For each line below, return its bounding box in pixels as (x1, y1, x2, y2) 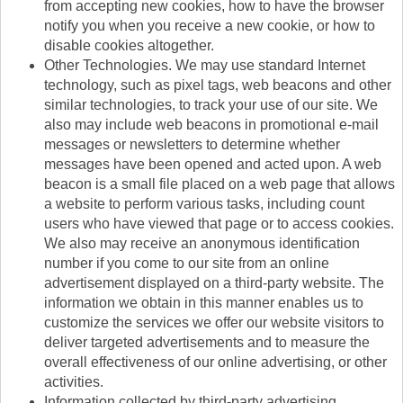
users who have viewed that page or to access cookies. (44, 215, 394, 231)
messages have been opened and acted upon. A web (44, 156, 381, 172)
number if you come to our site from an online (44, 255, 329, 271)
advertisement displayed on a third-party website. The (44, 274, 384, 291)
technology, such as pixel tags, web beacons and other (44, 76, 391, 93)
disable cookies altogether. (44, 37, 214, 53)
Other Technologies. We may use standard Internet (44, 57, 365, 73)
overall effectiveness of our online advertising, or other (44, 354, 387, 370)
